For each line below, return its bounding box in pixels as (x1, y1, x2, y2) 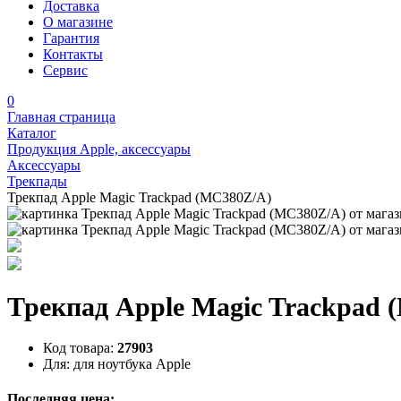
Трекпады (7, 174, 67, 189)
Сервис (43, 63, 88, 78)
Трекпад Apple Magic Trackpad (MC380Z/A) (7, 190, 271, 205)
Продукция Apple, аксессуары (7, 141, 191, 157)
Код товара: (43, 340, 114, 356)
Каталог (7, 125, 56, 141)
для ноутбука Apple (73, 356, 191, 372)
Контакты (43, 47, 103, 62)
